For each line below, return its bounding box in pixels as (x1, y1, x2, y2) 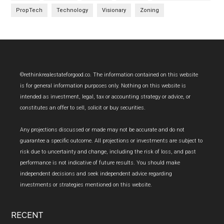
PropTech (16, 6, 43, 13)
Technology (56, 6, 88, 13)
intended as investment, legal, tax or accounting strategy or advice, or (20, 93, 191, 100)
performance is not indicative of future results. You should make (20, 159, 180, 166)
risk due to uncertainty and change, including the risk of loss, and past (20, 148, 196, 155)
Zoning (140, 6, 159, 13)
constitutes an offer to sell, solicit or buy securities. (20, 104, 146, 111)
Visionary (102, 6, 126, 13)
